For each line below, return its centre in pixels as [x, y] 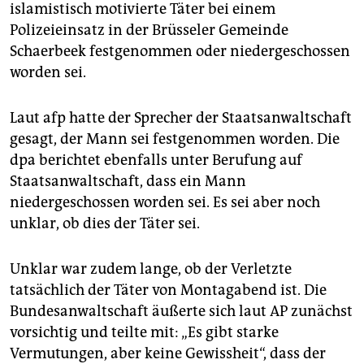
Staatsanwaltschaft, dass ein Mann [128, 182]
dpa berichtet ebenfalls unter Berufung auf [156, 160]
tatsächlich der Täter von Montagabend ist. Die [168, 290]
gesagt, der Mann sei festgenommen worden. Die [175, 139]
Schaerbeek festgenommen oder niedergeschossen [180, 52]
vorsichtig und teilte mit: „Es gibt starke [144, 333]
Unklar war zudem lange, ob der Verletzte [151, 269]
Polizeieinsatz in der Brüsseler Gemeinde [149, 30]
